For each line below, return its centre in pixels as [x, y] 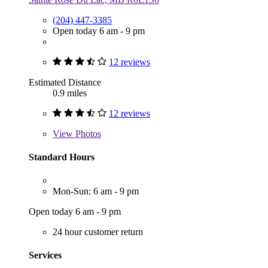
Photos [87, 133]
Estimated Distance [65, 82]
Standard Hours [62, 157]
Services [45, 255]
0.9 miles [70, 93]
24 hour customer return [98, 232]
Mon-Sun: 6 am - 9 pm [96, 191]
